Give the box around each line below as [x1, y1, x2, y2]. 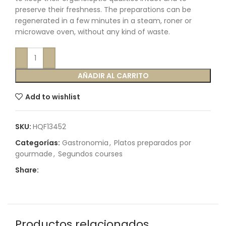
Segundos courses [58, 149, 123, 159]
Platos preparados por [114, 138, 191, 148]
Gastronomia [62, 138, 108, 148]
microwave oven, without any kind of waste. [15, 27, 170, 37]
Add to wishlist [25, 91, 80, 102]
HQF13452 [33, 122, 66, 132]
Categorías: [15, 138, 60, 148]
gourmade [15, 149, 52, 159]
